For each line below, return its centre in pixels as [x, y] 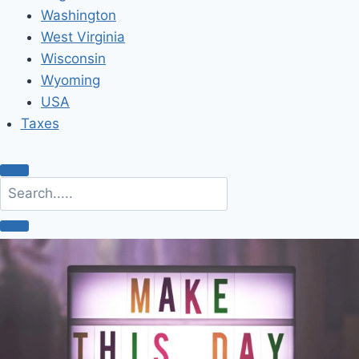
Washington [79, 15]
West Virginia [83, 37]
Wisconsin [73, 58]
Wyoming [71, 80]
